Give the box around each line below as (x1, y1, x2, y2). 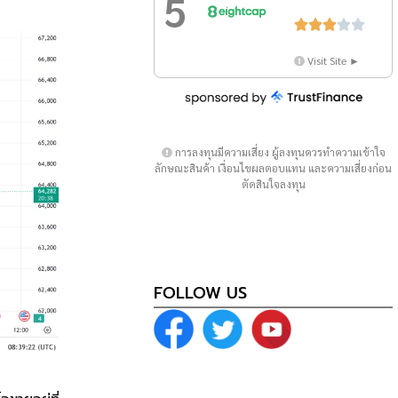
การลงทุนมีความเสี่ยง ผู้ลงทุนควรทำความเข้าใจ (171, 145, 386, 160)
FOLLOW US (154, 280, 248, 306)
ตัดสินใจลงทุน (241, 177, 306, 192)
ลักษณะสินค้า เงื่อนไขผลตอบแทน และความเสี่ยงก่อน (155, 161, 393, 176)
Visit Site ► (306, 53, 360, 68)
